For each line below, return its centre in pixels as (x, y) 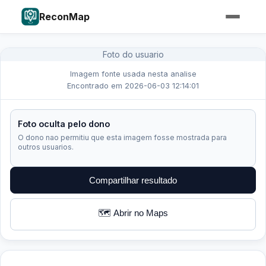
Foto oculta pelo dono (64, 124)
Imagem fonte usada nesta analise (133, 74)
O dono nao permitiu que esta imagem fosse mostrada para (122, 137)
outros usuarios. (46, 147)
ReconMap (64, 16)
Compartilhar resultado (133, 180)
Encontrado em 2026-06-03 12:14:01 (133, 86)
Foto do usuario (133, 54)
